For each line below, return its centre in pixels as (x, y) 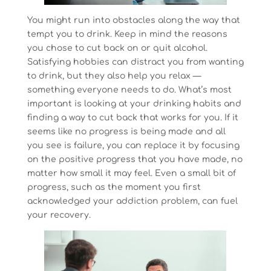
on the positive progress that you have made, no (135, 160)
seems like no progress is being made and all (126, 132)
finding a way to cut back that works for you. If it (132, 118)
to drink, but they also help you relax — (114, 76)
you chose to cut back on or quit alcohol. (117, 48)
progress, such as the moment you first (114, 188)
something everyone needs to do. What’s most (129, 90)
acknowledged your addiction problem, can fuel (132, 201)
